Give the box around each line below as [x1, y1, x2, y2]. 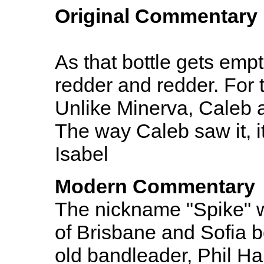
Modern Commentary [55, 175, 255, 197]
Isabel [55, 143, 108, 165]
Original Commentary [55, 5, 258, 27]
